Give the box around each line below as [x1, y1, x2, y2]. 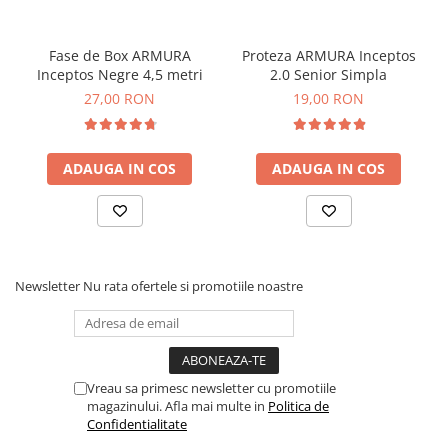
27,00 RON [84, 88, 155, 108]
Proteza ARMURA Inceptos [241, 45, 416, 65]
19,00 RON [293, 88, 364, 108]
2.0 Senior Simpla [341, 64, 387, 84]
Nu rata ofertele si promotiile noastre [83, 276, 303, 295]
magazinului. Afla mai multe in [87, 396, 268, 415]
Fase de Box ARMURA [48, 45, 191, 65]
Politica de [268, 396, 329, 415]
